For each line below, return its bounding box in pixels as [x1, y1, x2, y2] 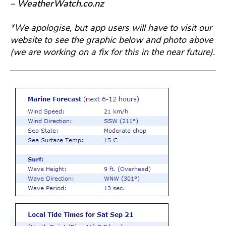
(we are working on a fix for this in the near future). [10, 45, 215, 58]
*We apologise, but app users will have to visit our [10, 21, 212, 34]
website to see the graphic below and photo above [10, 33, 213, 46]
